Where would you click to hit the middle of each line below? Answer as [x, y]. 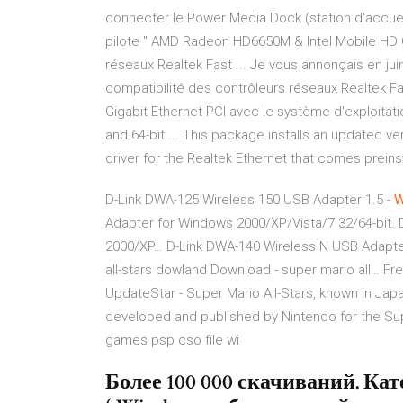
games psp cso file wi [172, 340]
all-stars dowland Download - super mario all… [242, 270]
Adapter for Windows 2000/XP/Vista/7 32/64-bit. [252, 223]
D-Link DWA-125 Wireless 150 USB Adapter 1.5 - [250, 200]
